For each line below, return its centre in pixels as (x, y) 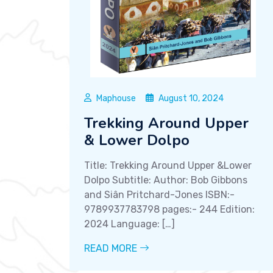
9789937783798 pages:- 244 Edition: (169, 209)
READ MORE (112, 248)
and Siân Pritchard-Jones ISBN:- (159, 194)
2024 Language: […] (129, 224)
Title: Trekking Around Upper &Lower (168, 165)
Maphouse (116, 98)
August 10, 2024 (191, 98)
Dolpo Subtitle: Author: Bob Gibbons (166, 180)
